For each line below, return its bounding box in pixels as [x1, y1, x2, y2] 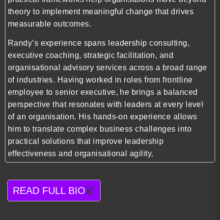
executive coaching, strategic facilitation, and [8, 51, 174, 60]
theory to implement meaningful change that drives [8, 7, 194, 16]
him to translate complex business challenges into [8, 125, 192, 134]
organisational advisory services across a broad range [8, 63, 207, 72]
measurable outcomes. [8, 19, 91, 28]
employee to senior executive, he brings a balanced [8, 88, 198, 97]
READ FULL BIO [13, 185, 85, 196]
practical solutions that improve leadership [8, 137, 164, 146]
